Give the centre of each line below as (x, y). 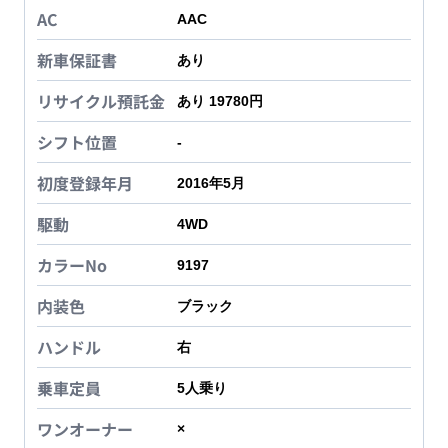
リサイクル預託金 (101, 101)
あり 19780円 (220, 101)
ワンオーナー (85, 429)
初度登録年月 (85, 183)
